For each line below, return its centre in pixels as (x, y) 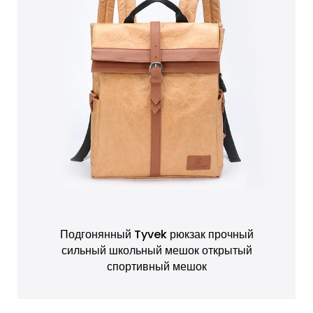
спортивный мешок (156, 267)
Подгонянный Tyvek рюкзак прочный (156, 234)
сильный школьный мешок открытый (156, 250)
